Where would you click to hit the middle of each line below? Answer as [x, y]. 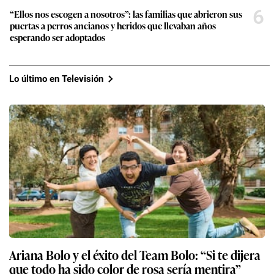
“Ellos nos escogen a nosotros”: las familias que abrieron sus [126, 14]
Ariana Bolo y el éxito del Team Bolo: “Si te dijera [135, 255]
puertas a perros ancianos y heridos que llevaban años [113, 26]
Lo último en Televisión [56, 79]
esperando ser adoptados [57, 37]
